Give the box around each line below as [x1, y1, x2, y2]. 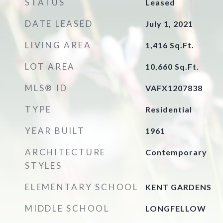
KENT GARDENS [145, 182, 212, 192]
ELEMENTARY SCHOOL [25, 182, 138, 192]
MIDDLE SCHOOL [25, 203, 110, 214]
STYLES [25, 160, 62, 171]
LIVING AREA [25, 40, 92, 50]
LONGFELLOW [145, 204, 206, 213]
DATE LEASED [25, 18, 93, 29]
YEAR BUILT [25, 125, 85, 136]
